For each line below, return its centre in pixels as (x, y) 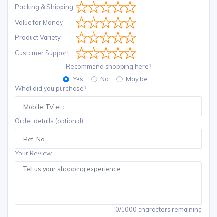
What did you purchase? (51, 88)
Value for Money (39, 22)
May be (137, 79)
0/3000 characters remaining (159, 209)
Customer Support (42, 53)
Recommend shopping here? (108, 67)
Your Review (33, 153)
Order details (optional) (49, 121)
